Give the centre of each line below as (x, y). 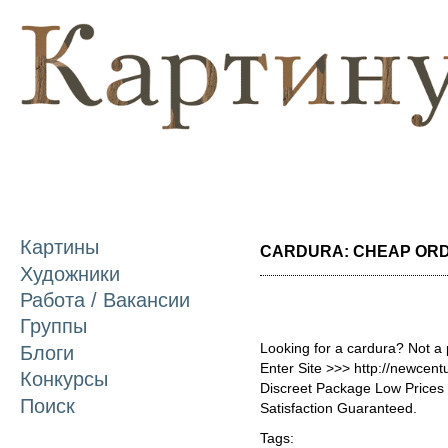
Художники (70, 273)
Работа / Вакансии (105, 300)
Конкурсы (64, 379)
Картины (59, 247)
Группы (53, 326)
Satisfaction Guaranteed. (338, 408)
